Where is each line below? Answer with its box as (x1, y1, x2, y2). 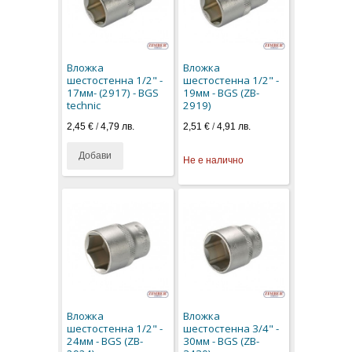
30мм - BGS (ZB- (182, 334, 259, 349)
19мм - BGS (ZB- (182, 86, 259, 101)
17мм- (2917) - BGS (67, 86, 159, 101)
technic (67, 98, 101, 113)
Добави (79, 149, 112, 161)
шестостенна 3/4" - (182, 321, 279, 336)
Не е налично (182, 154, 244, 166)
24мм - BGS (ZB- (67, 334, 144, 349)
